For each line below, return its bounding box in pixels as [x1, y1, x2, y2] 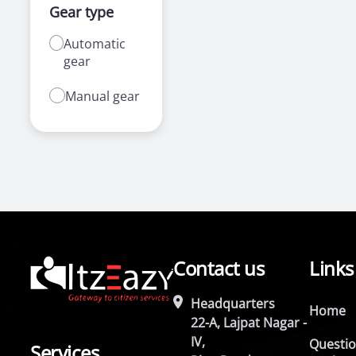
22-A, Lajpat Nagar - [191, 314, 308, 331]
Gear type [49, 2, 114, 21]
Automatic [63, 35, 126, 52]
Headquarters [191, 295, 276, 312]
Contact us [173, 255, 265, 281]
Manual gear [65, 87, 141, 105]
